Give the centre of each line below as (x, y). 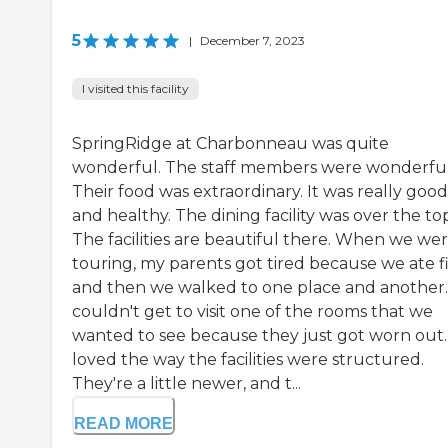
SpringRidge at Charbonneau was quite (230, 144)
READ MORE (123, 424)
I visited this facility (135, 89)
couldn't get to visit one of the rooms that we (252, 312)
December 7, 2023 (252, 41)
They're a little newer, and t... (186, 384)
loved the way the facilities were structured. (248, 360)
